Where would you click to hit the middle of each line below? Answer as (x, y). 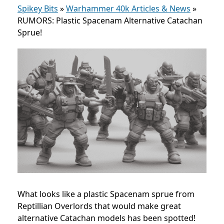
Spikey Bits (38, 8)
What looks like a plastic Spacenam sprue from (106, 194)
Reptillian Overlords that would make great (99, 206)
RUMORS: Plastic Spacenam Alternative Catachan (110, 20)
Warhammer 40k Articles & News (128, 8)
